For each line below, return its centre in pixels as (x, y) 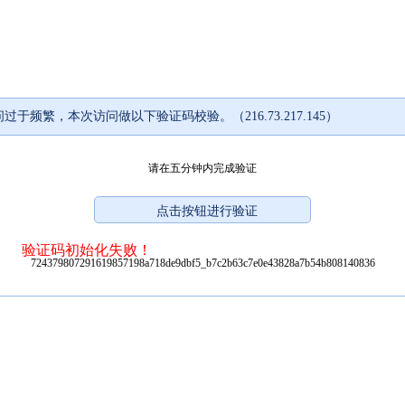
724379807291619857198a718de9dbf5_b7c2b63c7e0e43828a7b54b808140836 (202, 263)
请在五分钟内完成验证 (202, 168)
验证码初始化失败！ (87, 250)
